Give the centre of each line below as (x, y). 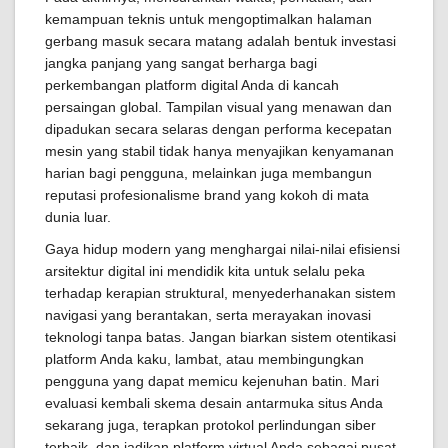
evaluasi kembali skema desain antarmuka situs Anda (214, 403)
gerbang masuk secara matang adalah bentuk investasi (220, 41)
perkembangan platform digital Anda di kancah (192, 85)
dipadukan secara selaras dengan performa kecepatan (218, 129)
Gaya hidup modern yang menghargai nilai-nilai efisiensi (222, 249)
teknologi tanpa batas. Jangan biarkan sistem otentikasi (220, 337)
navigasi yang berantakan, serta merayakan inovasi (208, 315)
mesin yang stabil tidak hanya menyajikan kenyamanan (219, 151)
